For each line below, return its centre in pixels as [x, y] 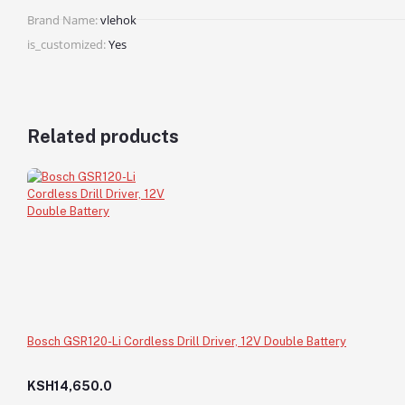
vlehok [118, 19]
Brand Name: [62, 19]
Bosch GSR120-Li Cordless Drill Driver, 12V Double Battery [187, 341]
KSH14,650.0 [70, 386]
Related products [103, 136]
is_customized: [66, 44]
